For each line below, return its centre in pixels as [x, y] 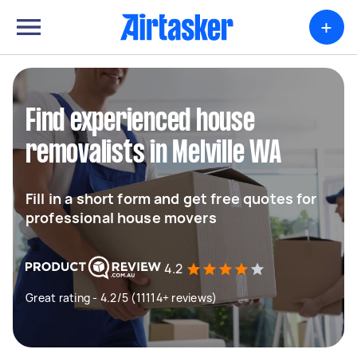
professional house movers [121, 218]
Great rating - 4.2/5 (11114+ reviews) [122, 298]
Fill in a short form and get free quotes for [171, 198]
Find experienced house [140, 122]
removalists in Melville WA [153, 154]
